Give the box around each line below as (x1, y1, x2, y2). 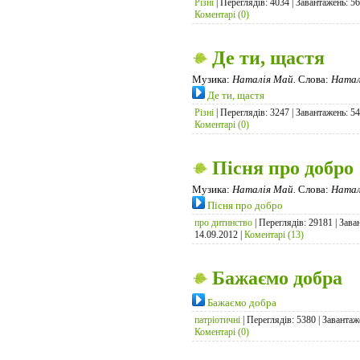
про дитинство (194, 217, 252, 229)
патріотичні (194, 314, 240, 326)
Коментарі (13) (244, 229, 304, 241)
